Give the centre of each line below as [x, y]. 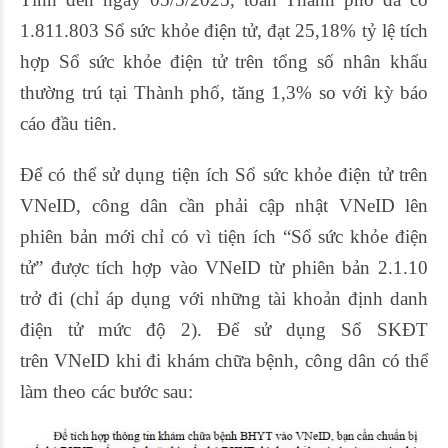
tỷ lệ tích [395, 30]
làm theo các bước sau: [106, 391]
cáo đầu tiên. [68, 123]
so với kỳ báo [373, 92]
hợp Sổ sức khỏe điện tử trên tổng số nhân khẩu [224, 61]
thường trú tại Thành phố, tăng [145, 92]
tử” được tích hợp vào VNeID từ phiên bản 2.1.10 [224, 267]
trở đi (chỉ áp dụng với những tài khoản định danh [224, 298]
